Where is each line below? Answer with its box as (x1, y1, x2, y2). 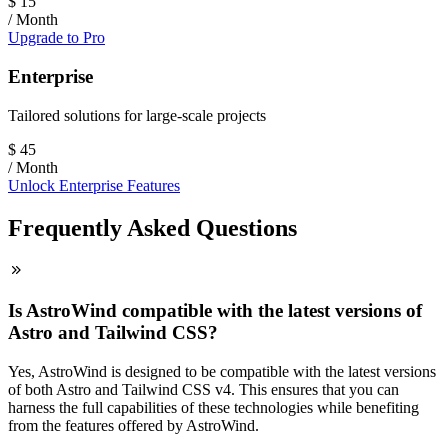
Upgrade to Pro (8, 29, 105, 47)
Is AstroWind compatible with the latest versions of (8, 300, 422, 322)
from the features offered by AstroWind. (8, 416, 259, 434)
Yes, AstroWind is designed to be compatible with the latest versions (8, 362, 436, 380)
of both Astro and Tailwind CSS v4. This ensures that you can (8, 380, 399, 398)
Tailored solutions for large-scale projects (8, 106, 266, 124)
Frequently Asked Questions (8, 214, 297, 241)
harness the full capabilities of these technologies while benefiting (8, 398, 419, 416)
